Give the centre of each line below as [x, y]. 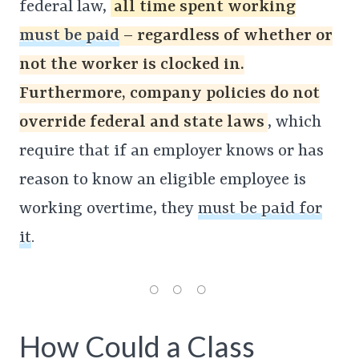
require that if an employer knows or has [171, 152]
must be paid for [260, 210]
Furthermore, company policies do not [169, 94]
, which [294, 123]
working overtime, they [109, 210]
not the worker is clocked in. [132, 65]
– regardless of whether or [226, 36]
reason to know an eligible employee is [163, 181]
